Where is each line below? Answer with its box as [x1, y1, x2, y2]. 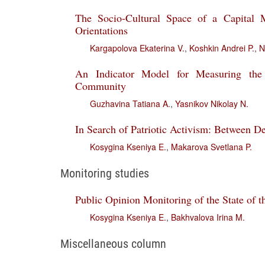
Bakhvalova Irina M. [171, 211, 245, 223]
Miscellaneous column [60, 237, 166, 251]
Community [75, 79, 126, 93]
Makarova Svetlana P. [171, 141, 252, 153]
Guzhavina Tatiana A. [90, 98, 170, 109]
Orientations [75, 23, 128, 37]
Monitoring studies [60, 166, 149, 180]
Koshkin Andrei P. [189, 42, 254, 54]
